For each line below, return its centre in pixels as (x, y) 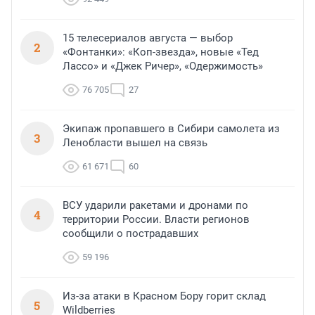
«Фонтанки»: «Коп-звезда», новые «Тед (161, 52)
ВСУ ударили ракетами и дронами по (155, 205)
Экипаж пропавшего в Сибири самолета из (171, 128)
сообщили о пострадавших (130, 233)
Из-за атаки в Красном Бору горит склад (164, 296)
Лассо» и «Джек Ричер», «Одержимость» (163, 66)
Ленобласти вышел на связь (135, 142)
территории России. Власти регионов (156, 219)
